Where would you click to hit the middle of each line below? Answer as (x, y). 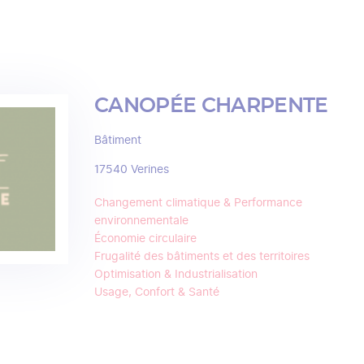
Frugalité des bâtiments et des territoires (202, 257)
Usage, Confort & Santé (157, 292)
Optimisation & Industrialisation (176, 275)
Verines (150, 170)
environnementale (141, 221)
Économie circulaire (145, 239)
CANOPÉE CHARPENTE (211, 106)
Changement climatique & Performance (198, 203)
